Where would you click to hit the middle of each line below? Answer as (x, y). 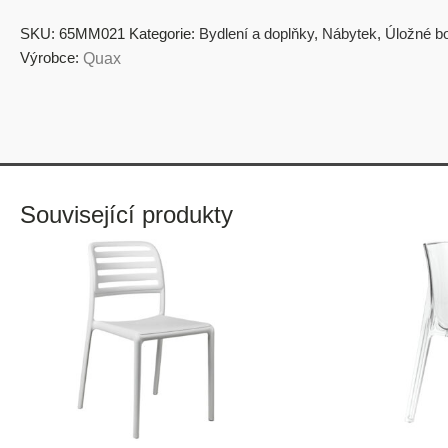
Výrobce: (49, 57)
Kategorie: (164, 33)
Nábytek (349, 33)
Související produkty (126, 214)
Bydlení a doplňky (256, 33)
